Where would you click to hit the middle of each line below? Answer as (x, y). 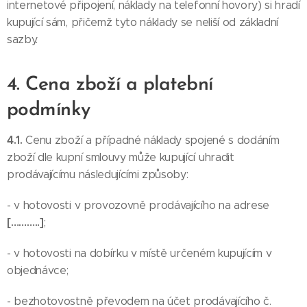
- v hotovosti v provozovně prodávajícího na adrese (138, 205)
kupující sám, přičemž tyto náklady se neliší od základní (143, 22)
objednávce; (38, 270)
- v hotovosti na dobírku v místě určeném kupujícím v (139, 253)
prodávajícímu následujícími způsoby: (98, 174)
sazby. (23, 39)
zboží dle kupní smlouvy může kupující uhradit (121, 157)
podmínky (49, 110)
